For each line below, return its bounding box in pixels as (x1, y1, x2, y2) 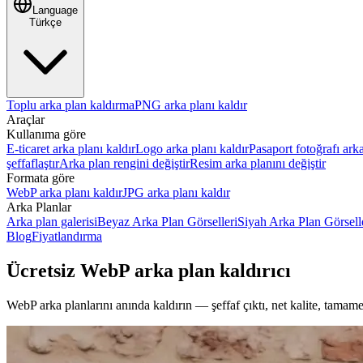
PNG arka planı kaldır (135, 98, 247, 112)
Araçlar (6, 113, 45, 126)
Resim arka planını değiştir (190, 156, 326, 170)
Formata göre (6, 171, 75, 185)
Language (32, 4, 78, 16)
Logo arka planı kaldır (135, 142, 249, 156)
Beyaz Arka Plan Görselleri (97, 215, 237, 228)
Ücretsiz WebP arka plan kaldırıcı (6, 259, 291, 281)
